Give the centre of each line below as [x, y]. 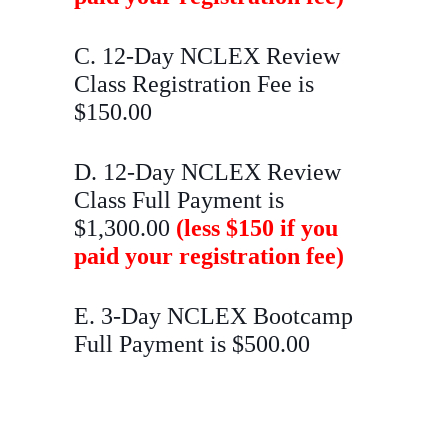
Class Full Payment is [179, 199]
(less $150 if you [257, 227]
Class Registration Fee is [194, 83]
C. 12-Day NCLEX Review [207, 55]
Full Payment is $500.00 [192, 343]
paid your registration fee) [209, 255]
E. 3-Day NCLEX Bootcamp [213, 315]
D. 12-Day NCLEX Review [207, 171]
